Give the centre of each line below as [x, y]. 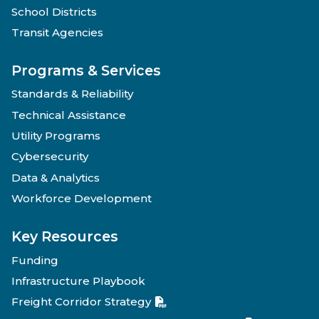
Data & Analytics [56, 177]
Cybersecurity [50, 157]
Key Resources [65, 237]
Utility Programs [56, 136]
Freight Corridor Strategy [81, 302]
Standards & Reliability [72, 94]
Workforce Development [82, 199]
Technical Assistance [69, 115]
